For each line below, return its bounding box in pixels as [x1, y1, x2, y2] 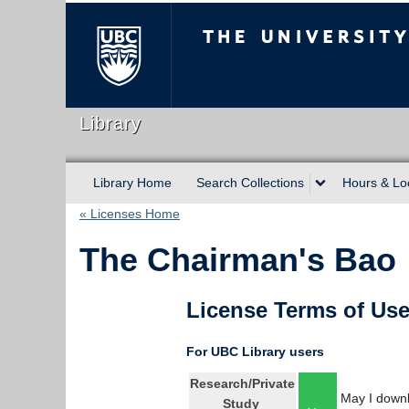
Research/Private [190, 376, 295, 391]
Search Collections [196, 175, 304, 190]
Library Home [93, 175, 172, 190]
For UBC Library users [186, 344, 324, 359]
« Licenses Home [79, 206, 180, 221]
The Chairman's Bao [79, 241, 396, 278]
